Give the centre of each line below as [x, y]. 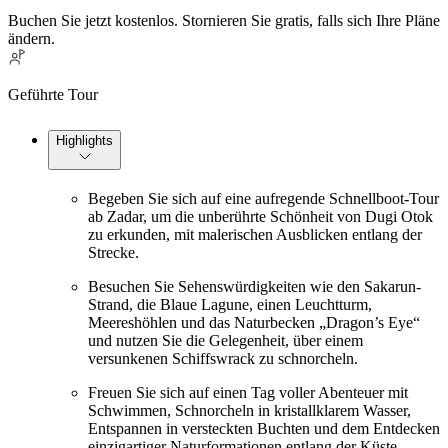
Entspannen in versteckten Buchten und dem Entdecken [264, 428]
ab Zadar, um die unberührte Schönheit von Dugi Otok [260, 216]
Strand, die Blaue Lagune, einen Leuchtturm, [230, 304]
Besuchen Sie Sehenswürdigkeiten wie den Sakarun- [254, 286]
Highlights [84, 140]
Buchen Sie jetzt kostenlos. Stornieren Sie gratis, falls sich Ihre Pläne [224, 20]
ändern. [31, 38]
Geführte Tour [53, 94]
